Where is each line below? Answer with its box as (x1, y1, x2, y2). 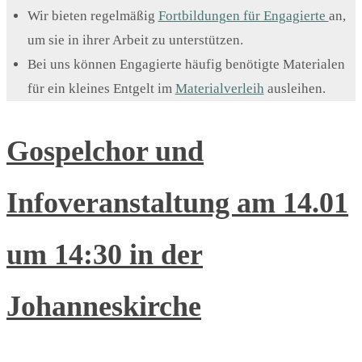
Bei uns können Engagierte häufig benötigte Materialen (27, 57, 345, 73)
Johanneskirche (6, 290, 201, 323)
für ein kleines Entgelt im (27, 81, 175, 97)
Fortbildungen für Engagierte (158, 8, 329, 24)
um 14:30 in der (6, 238, 203, 271)
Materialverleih (175, 81, 264, 97)
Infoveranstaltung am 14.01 (6, 187, 348, 220)
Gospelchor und (6, 135, 204, 168)
